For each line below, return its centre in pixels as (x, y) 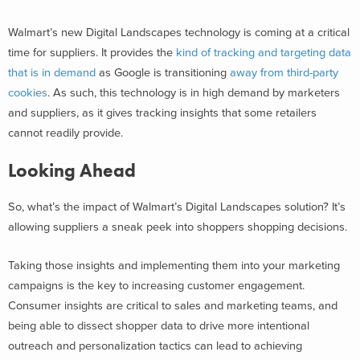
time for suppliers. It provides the (92, 52)
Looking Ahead (72, 171)
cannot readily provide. (67, 133)
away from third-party (284, 72)
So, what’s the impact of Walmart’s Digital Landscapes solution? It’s (177, 207)
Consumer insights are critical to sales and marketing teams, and (173, 305)
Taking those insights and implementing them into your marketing (174, 265)
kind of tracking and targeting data (264, 52)
